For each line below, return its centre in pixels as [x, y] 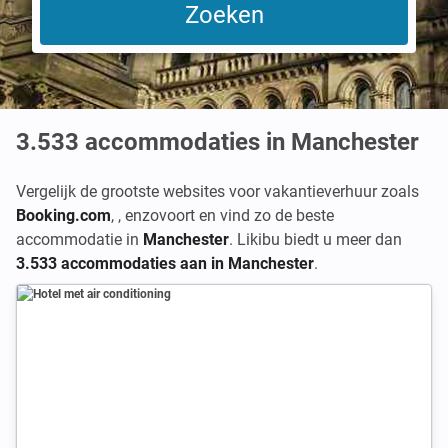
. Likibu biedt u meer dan [315, 239]
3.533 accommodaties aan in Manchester [165, 263]
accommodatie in [79, 239]
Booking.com [63, 215]
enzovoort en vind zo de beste [229, 215]
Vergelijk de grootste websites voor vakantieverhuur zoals [217, 191]
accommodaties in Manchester [252, 142]
